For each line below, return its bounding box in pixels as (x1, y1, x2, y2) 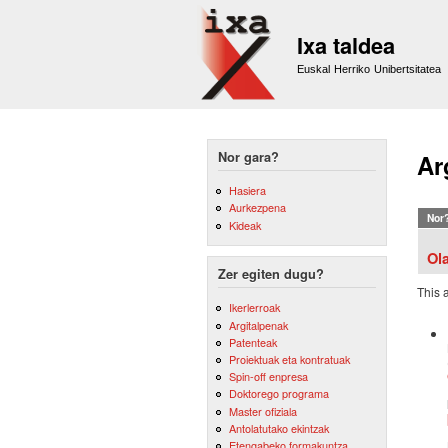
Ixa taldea (297, 29, 395, 61)
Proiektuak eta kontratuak (228, 351, 350, 368)
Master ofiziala (228, 402, 297, 419)
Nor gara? (218, 148, 279, 166)
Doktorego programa (228, 385, 329, 402)
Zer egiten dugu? (218, 265, 324, 284)
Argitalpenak (228, 316, 288, 333)
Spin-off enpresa (228, 368, 308, 385)
